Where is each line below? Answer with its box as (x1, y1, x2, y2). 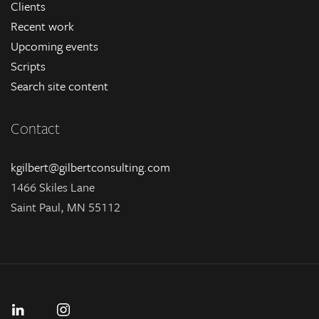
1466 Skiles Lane (11, 178, 95, 196)
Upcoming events (11, 37, 98, 55)
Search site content (11, 77, 108, 95)
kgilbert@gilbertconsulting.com (11, 158, 170, 176)
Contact (11, 118, 60, 138)
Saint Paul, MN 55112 (11, 198, 120, 216)
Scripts (11, 57, 46, 75)
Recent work (11, 17, 74, 35)
